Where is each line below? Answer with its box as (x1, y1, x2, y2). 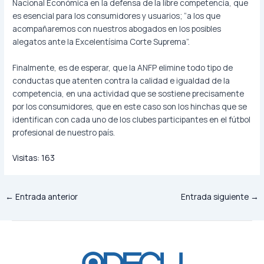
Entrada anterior (14, 190, 78, 202)
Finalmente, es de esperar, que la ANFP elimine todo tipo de (12, 61, 233, 73)
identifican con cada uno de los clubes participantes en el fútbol (12, 113, 251, 125)
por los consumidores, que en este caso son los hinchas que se (12, 100, 247, 112)
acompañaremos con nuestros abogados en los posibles (12, 23, 222, 35)
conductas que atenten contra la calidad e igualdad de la (12, 74, 230, 86)
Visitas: (12, 151, 40, 163)
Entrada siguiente (180, 190, 250, 202)
